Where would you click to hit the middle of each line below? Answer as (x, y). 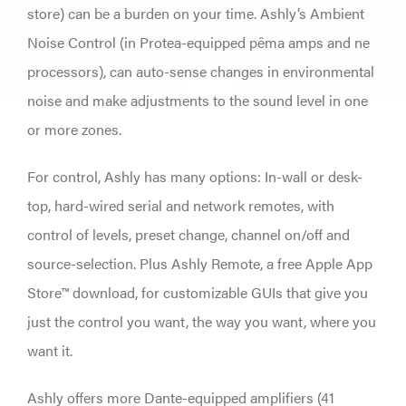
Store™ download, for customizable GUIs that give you (197, 292)
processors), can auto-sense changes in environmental (200, 71)
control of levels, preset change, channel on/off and (188, 234)
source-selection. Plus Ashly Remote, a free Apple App (199, 263)
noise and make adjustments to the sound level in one (197, 100)
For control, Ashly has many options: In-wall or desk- (194, 176)
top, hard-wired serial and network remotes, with (180, 205)
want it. (49, 350)
